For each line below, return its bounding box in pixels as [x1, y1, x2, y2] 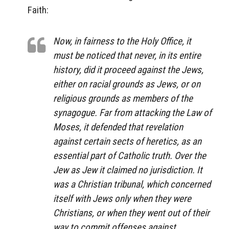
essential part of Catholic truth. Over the [53, 149, 206, 162]
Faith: [28, 4, 49, 16]
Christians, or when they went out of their [53, 207, 210, 219]
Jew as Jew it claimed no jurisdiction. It [53, 164, 202, 176]
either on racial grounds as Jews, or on [53, 78, 200, 90]
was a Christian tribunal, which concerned [53, 178, 211, 190]
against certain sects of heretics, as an [53, 135, 201, 147]
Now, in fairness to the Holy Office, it [53, 35, 191, 47]
